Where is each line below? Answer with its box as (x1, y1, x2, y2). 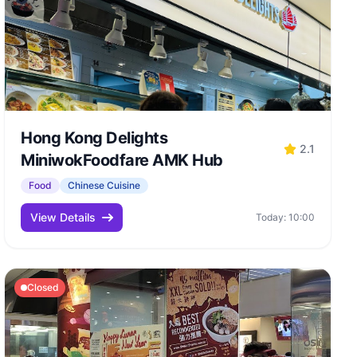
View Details (30, 210, 96, 224)
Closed (27, 281, 60, 293)
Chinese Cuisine (68, 179, 141, 191)
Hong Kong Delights (21, 128, 168, 147)
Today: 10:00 (255, 211, 315, 223)
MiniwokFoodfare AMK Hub (21, 151, 223, 170)
